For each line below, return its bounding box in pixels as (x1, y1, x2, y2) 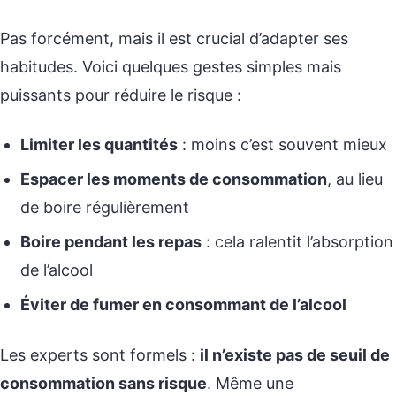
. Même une (207, 373, 293, 392)
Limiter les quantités (20, 134, 179, 154)
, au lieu (327, 170, 384, 189)
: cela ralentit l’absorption (202, 232, 394, 252)
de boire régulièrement (20, 198, 190, 217)
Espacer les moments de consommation (20, 170, 328, 189)
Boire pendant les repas (20, 232, 202, 252)
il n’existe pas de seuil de (200, 345, 390, 364)
